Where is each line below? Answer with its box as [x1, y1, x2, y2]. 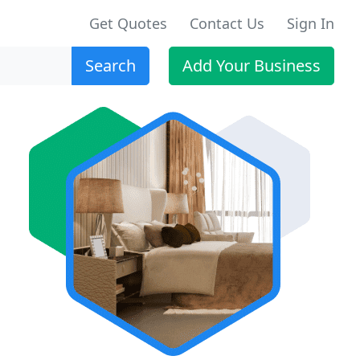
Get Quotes [89, 14, 167, 33]
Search [85, 55, 136, 76]
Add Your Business [182, 55, 321, 76]
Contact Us [190, 14, 264, 33]
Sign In [287, 14, 334, 33]
